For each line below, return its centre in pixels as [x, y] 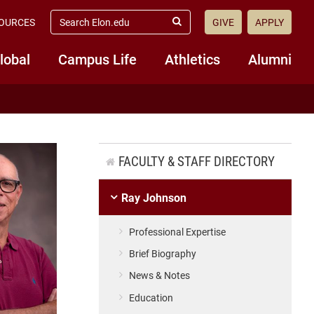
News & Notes [160, 275]
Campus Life [97, 59]
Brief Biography [163, 254]
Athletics [192, 59]
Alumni [270, 59]
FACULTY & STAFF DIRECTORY [197, 161]
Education [151, 297]
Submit [191, 27]
